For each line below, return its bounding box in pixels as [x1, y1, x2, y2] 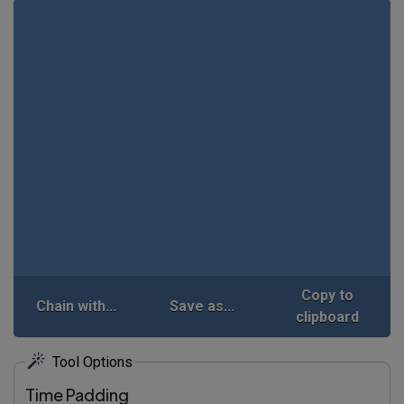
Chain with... [36, 297, 117, 315]
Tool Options [52, 353, 133, 371]
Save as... [169, 297, 234, 315]
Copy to [301, 286, 354, 304]
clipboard [296, 308, 360, 326]
